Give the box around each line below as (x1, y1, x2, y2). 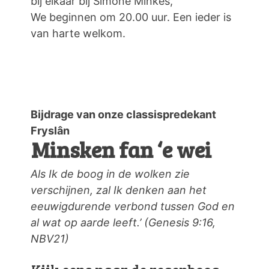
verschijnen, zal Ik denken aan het (31, 183, 207, 196)
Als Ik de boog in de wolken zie (31, 167, 190, 180)
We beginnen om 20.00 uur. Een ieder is (31, 10, 231, 23)
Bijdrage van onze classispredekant (31, 107, 216, 121)
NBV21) (31, 232, 69, 245)
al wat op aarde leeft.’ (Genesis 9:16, (31, 216, 216, 229)
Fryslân (31, 124, 77, 137)
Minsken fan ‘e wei (31, 134, 211, 164)
